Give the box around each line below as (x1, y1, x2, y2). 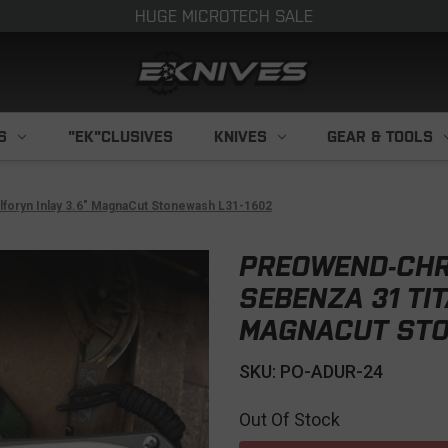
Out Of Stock (239, 409, 340, 430)
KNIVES (214, 128, 268, 145)
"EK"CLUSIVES (67, 128, 173, 145)
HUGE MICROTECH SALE (135, 7, 313, 25)
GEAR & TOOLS (327, 128, 434, 145)
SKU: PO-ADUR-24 (239, 361, 383, 382)
